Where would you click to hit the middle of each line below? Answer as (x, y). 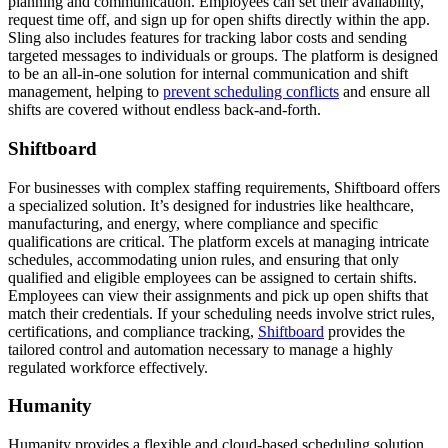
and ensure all (384, 92)
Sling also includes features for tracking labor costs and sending (207, 38)
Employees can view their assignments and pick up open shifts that (218, 295)
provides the (364, 331)
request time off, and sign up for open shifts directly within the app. (219, 20)
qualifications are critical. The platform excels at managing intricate (218, 241)
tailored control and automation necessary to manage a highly (200, 349)
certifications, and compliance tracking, (133, 331)
